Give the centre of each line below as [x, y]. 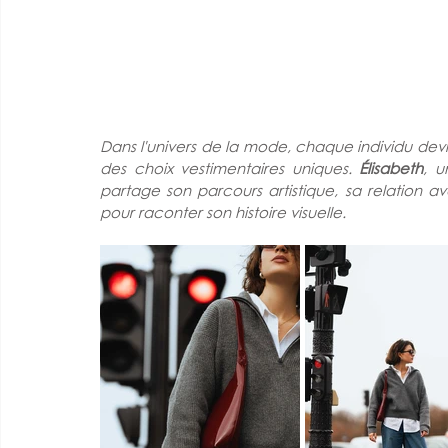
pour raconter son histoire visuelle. [223, 212]
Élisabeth [391, 168]
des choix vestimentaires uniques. [229, 168]
